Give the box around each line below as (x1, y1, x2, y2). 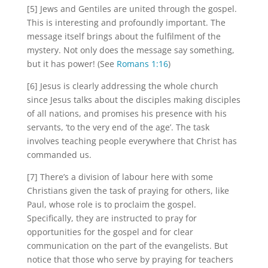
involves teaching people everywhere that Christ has (26, 135, 237, 147)
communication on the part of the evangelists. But (26, 239, 228, 251)
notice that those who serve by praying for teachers (26, 253, 233, 265)
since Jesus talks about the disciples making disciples (26, 93, 240, 105)
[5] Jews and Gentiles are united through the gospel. (26, 2, 237, 14)
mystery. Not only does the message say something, (26, 44, 234, 56)
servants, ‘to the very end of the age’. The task (26, 121, 209, 133)
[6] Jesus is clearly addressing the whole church (26, 80, 218, 92)
